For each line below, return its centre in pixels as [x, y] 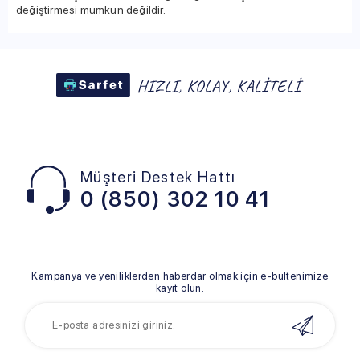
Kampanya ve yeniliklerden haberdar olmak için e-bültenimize [180, 276]
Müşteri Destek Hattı [158, 177]
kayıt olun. [180, 288]
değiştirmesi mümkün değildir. [92, 9]
